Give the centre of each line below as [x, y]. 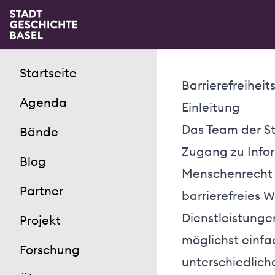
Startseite [48, 73]
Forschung [50, 250]
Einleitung [211, 107]
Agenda [43, 102]
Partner [41, 191]
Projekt [40, 220]
